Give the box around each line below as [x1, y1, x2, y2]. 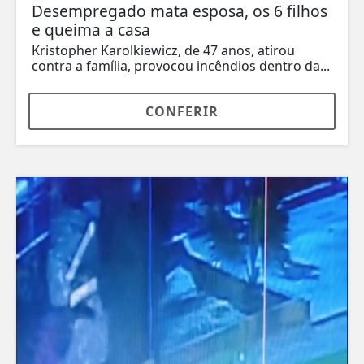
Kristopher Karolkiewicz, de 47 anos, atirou [32, 41, 295, 60]
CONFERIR [145, 102, 219, 121]
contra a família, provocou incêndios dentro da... [32, 57, 330, 76]
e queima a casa [32, 19, 150, 41]
